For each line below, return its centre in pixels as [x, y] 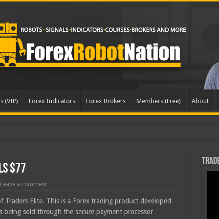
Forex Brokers [106, 101]
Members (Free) [158, 101]
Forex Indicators [52, 101]
